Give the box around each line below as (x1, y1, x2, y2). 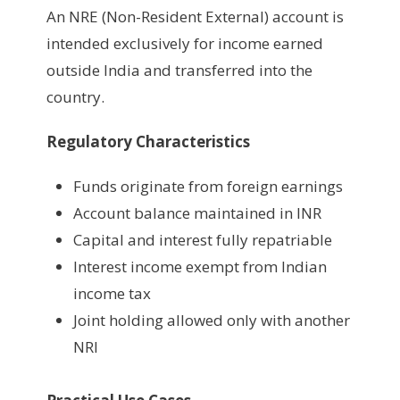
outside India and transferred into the (46, 59, 312, 80)
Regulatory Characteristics (46, 130, 250, 152)
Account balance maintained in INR (73, 202, 321, 223)
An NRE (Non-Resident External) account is (46, 5, 344, 27)
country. (46, 86, 104, 107)
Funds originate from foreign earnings (73, 175, 343, 196)
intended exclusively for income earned (46, 32, 323, 54)
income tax (73, 282, 151, 304)
